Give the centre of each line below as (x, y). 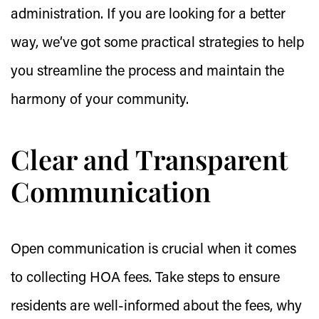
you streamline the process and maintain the (147, 72)
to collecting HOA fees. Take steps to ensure (145, 278)
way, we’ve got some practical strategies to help (157, 43)
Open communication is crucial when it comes (153, 250)
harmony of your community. (100, 100)
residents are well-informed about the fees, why (156, 307)
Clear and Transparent (149, 159)
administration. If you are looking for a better (148, 15)
